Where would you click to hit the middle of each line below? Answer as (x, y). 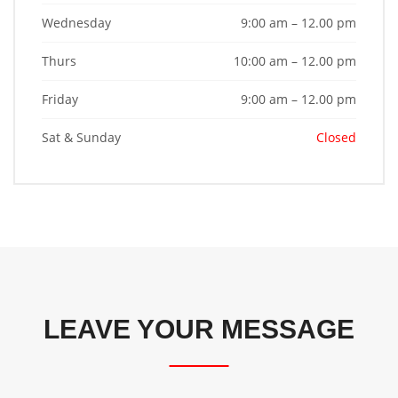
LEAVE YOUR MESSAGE (199, 329)
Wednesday (76, 23)
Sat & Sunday (81, 137)
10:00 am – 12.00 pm (295, 61)
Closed (336, 137)
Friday (60, 99)
